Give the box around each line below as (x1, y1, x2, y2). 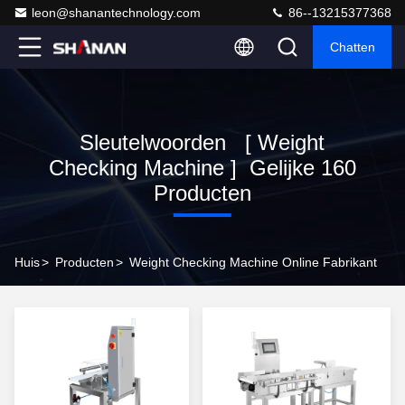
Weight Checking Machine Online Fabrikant (129, 255, 377, 269)
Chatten (329, 40, 375, 54)
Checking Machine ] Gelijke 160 (48, 155, 356, 180)
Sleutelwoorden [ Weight (80, 130, 325, 155)
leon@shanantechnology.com (32, 5, 201, 20)
